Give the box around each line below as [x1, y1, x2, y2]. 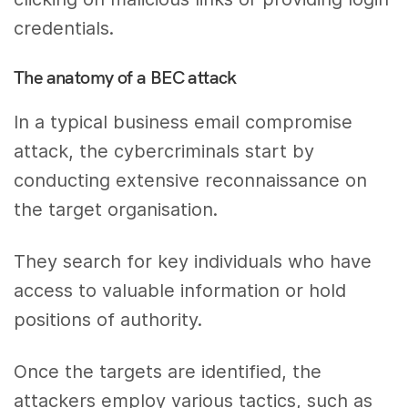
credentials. [14, 17, 114, 40]
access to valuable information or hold [14, 279, 347, 301]
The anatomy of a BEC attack [14, 66, 237, 89]
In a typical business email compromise [14, 111, 353, 134]
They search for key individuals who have [14, 250, 372, 272]
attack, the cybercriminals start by [14, 140, 315, 163]
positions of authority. [14, 308, 203, 331]
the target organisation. [14, 199, 219, 221]
